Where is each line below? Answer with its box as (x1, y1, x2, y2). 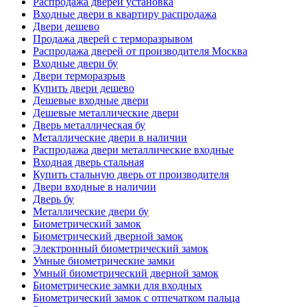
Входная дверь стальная (33, 156, 144, 169)
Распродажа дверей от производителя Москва (33, 45, 247, 58)
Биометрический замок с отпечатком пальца (33, 292, 240, 304)
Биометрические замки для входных (33, 280, 202, 292)
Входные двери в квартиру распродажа (33, 8, 217, 21)
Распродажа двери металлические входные (33, 144, 234, 156)
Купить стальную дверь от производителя (33, 169, 229, 181)
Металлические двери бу (33, 206, 149, 218)
